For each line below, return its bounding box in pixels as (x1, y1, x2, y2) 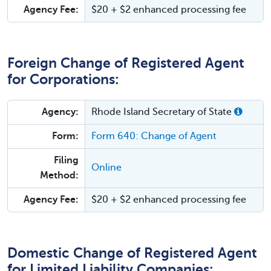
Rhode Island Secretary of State (91, 106, 234, 117)
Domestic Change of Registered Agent (7, 246, 257, 261)
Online (91, 162, 122, 173)
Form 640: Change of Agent (91, 131, 217, 142)
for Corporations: (7, 72, 119, 87)
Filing (54, 155, 79, 166)
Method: (40, 170, 79, 181)
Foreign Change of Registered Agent (7, 56, 244, 71)
